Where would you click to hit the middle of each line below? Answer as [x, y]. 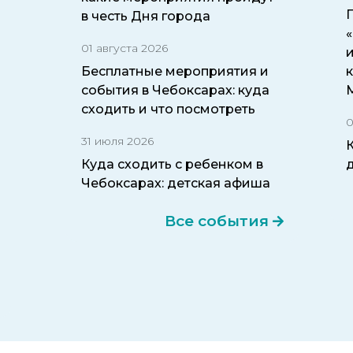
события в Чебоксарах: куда [176, 90]
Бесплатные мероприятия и [175, 71]
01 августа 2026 [125, 48]
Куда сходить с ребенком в [173, 164]
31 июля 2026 [118, 141]
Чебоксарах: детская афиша [176, 183]
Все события [216, 221]
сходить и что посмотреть [169, 109]
